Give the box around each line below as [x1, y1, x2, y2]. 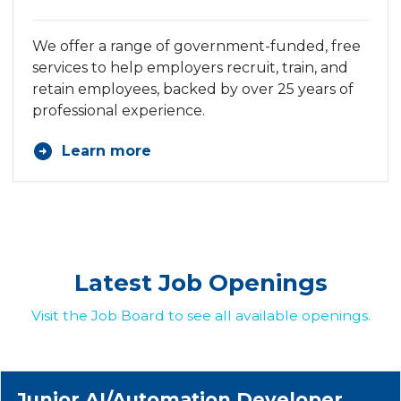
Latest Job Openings [73, 269, 328, 298]
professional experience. [32, 102, 205, 120]
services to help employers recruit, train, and [32, 59, 348, 77]
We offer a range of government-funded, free [32, 38, 361, 55]
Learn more [61, 142, 151, 160]
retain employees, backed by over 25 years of [32, 81, 354, 98]
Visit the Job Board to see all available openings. [30, 307, 371, 325]
